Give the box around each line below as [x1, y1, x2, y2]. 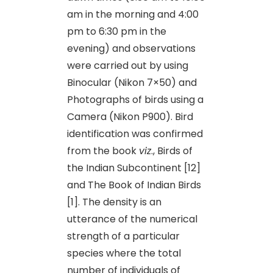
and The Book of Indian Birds [67, 177, 201, 192]
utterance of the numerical [67, 211, 197, 226]
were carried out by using [67, 58, 188, 73]
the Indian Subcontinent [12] [67, 160, 200, 175]
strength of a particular [67, 229, 180, 243]
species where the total [67, 246, 181, 260]
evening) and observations [67, 41, 196, 55]
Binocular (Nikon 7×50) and [67, 75, 197, 90]
